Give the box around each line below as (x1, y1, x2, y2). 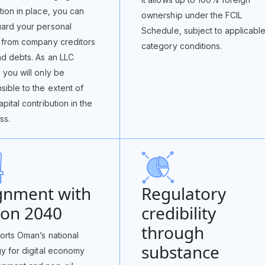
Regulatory (141, 182, 227, 205)
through (141, 221, 205, 244)
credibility (141, 202, 216, 224)
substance (141, 241, 220, 263)
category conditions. (141, 41, 222, 51)
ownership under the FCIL (141, 10, 243, 20)
